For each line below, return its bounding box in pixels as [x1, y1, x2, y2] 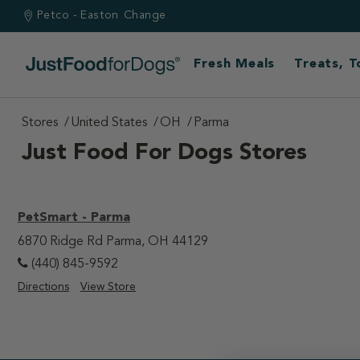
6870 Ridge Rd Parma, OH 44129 [18, 235, 208, 248]
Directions [18, 281, 69, 292]
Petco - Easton [37, 10, 119, 21]
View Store [80, 281, 136, 292]
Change [123, 10, 166, 21]
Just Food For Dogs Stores [22, 142, 307, 165]
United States [71, 117, 147, 129]
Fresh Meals [194, 58, 276, 71]
